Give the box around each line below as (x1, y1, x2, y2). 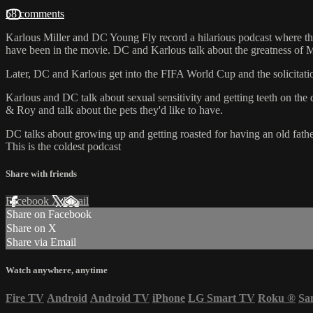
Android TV (90, 291, 150, 304)
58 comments (6, 7, 64, 20)
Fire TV (6, 291, 44, 304)
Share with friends (6, 168, 77, 180)
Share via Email (6, 236, 76, 249)
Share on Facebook (6, 208, 92, 221)
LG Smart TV (188, 291, 255, 304)
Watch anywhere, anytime (6, 265, 108, 276)
